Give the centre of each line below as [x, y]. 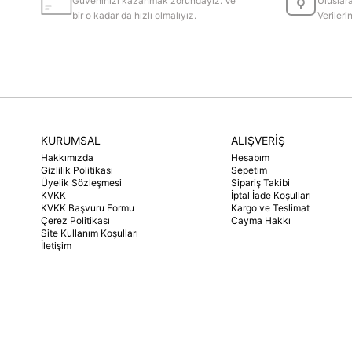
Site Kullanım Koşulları [90, 233]
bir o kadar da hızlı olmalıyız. [135, 15]
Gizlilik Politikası [77, 170]
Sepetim [249, 170]
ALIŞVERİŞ [258, 140]
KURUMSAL [71, 140]
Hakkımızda [67, 158]
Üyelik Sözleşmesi [81, 183]
